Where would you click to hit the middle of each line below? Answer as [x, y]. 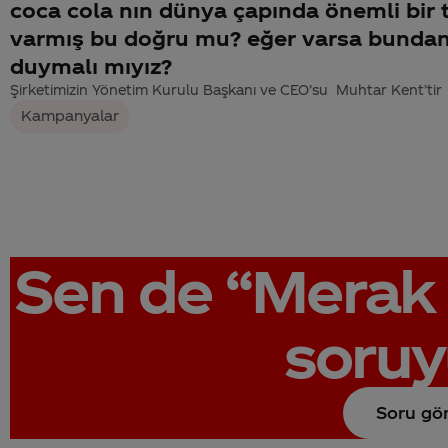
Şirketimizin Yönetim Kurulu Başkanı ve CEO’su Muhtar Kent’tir [226, 89]
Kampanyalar [70, 116]
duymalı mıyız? [91, 65]
